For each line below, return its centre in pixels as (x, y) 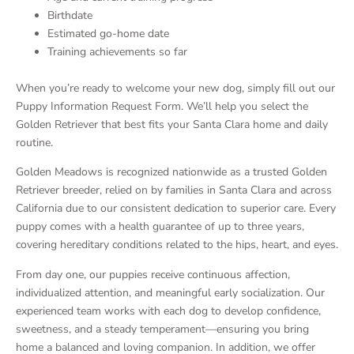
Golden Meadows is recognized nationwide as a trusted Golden (171, 172)
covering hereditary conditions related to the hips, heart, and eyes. (177, 245)
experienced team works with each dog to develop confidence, (168, 311)
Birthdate (70, 15)
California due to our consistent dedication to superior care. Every (176, 209)
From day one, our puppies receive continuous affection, (153, 274)
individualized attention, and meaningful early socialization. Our (170, 292)
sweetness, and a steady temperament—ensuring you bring (162, 329)
